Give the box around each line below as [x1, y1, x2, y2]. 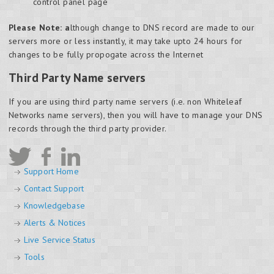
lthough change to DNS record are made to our [70, 22, 255, 33]
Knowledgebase [24, 199, 85, 211]
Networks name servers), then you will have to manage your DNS [9, 109, 263, 120]
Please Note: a [9, 22, 70, 33]
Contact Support [24, 182, 84, 194]
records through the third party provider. [9, 122, 167, 134]
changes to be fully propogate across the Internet [9, 49, 204, 60]
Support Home [24, 165, 79, 177]
